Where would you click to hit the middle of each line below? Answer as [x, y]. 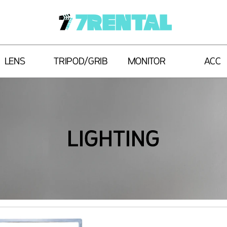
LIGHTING [113, 139]
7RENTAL [124, 22]
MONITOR [146, 61]
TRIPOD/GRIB [81, 61]
